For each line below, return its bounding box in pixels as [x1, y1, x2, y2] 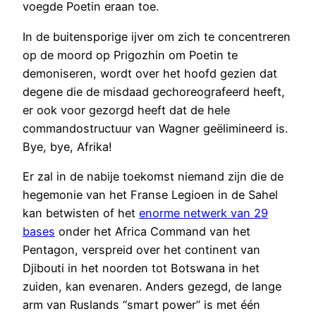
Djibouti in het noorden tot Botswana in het [23, 260, 260, 275]
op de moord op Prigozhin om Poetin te [23, 47, 238, 62]
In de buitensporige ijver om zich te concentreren [23, 29, 291, 44]
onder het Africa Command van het [55, 224, 250, 238]
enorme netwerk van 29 [139, 205, 268, 220]
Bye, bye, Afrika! [23, 139, 112, 154]
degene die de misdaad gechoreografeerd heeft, [23, 84, 285, 99]
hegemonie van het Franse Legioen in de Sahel [23, 187, 278, 202]
